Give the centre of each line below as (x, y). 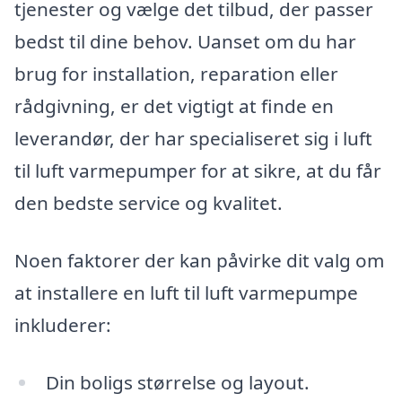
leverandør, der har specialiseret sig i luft (193, 139)
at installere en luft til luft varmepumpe (186, 293)
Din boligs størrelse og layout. (177, 382)
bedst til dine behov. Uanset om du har (185, 42)
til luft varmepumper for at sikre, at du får (198, 171)
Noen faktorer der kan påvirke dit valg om (199, 261)
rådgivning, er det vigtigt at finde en (174, 106)
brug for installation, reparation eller (176, 74)
